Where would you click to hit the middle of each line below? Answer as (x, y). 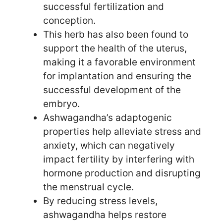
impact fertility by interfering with (119, 159)
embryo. (61, 104)
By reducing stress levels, (100, 201)
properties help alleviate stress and (122, 131)
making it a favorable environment (119, 62)
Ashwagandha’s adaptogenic (108, 117)
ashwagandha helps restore (105, 215)
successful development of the (112, 90)
